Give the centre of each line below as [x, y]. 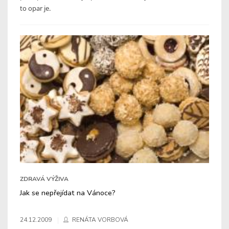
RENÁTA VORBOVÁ [100, 220]
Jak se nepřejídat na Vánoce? [68, 192]
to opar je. [35, 8]
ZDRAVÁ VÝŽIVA [44, 179]
